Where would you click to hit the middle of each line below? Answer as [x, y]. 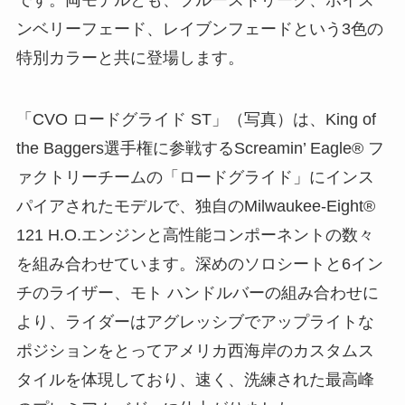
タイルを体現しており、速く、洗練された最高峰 [195, 380]
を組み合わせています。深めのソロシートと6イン [199, 264]
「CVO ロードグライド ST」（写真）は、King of [196, 120]
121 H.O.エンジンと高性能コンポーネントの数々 [195, 235]
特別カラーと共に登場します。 [132, 58]
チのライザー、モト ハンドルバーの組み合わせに [197, 293]
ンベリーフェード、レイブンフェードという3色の [199, 29]
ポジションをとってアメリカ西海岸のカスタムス [195, 351]
